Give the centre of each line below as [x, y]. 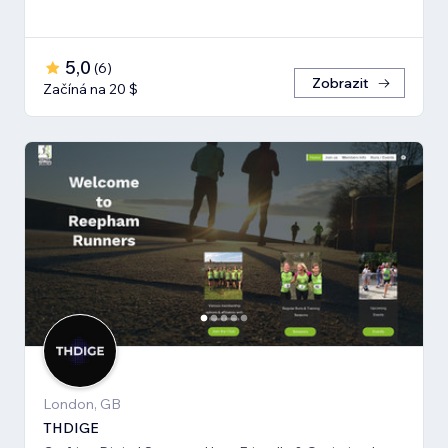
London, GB [82, 404]
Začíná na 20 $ [90, 89]
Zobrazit [340, 83]
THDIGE [71, 428]
